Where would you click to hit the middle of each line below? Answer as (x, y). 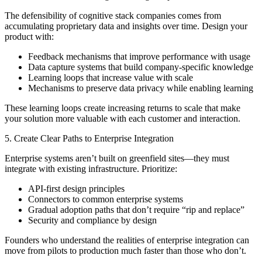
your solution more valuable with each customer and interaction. (123, 119)
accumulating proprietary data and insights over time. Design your (126, 26)
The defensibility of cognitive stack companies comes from (113, 16)
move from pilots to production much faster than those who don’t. (125, 251)
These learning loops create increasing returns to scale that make (123, 108)
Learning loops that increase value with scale (111, 78)
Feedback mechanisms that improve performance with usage (139, 57)
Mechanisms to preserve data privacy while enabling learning (141, 88)
